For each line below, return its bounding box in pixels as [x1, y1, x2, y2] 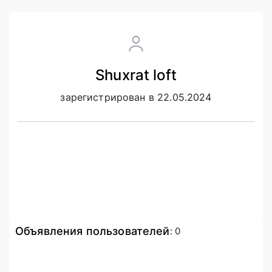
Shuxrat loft [95, 66, 177, 84]
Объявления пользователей [15, 225, 170, 237]
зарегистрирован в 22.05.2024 [60, 91, 212, 103]
